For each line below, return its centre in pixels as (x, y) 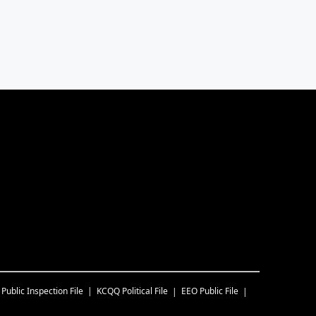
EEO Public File (210, 291)
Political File (145, 291)
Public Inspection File (42, 291)
